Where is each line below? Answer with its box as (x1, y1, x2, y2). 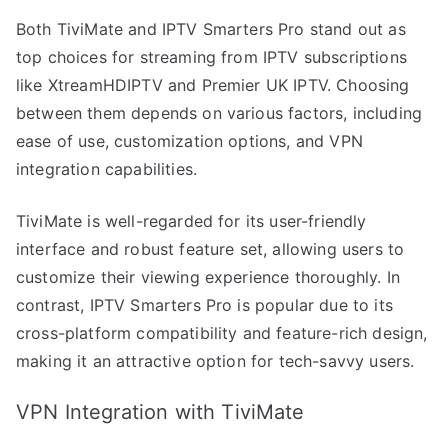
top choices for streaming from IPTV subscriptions (16, 46, 407, 67)
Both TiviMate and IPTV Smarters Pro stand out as (16, 18, 406, 39)
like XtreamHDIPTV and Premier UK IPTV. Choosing (16, 74, 410, 95)
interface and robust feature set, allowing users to (16, 238, 405, 259)
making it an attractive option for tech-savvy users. (16, 350, 415, 371)
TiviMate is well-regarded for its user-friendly (16, 210, 367, 231)
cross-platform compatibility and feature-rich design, (16, 322, 428, 343)
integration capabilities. (16, 158, 198, 179)
